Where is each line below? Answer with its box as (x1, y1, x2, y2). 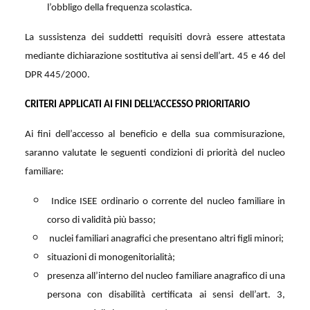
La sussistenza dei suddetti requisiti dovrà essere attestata (25, 33, 285, 44)
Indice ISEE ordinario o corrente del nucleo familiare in (51, 197, 286, 208)
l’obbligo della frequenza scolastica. (47, 3, 192, 14)
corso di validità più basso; (47, 215, 156, 226)
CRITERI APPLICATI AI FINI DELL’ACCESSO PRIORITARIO (25, 100, 250, 111)
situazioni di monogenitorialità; (47, 253, 175, 264)
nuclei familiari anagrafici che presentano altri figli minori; (49, 234, 284, 245)
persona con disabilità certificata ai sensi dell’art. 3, (47, 290, 285, 301)
